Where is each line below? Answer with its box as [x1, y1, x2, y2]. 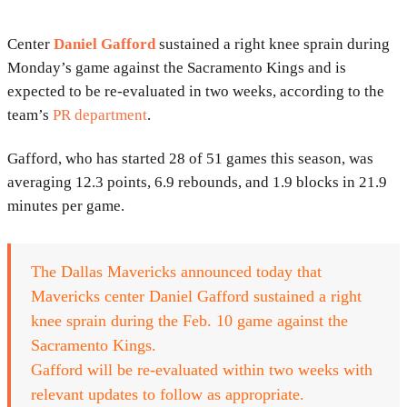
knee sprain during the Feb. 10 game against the [31, 312, 348, 331]
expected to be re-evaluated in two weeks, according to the [7, 83, 384, 101]
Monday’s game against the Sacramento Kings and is [7, 59, 346, 77]
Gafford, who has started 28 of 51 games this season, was [7, 150, 373, 168]
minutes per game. [7, 197, 124, 215]
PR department [53, 106, 147, 124]
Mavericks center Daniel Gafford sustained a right [31, 287, 362, 306]
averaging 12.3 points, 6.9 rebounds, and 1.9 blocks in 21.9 [7, 174, 387, 192]
